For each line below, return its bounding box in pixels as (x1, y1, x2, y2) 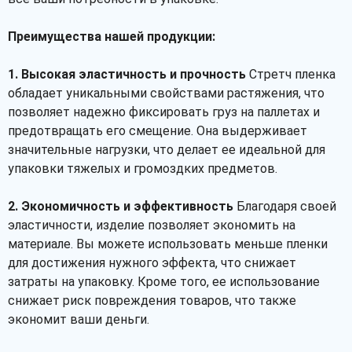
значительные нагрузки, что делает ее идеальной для (8, 142, 325, 157)
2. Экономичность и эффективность (8, 199, 233, 214)
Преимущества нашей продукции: (8, 29, 215, 44)
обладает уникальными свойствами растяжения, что (8, 86, 324, 101)
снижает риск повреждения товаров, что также (8, 293, 296, 308)
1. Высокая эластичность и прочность (8, 67, 246, 82)
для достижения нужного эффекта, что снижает (8, 255, 296, 270)
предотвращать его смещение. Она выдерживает (8, 123, 307, 138)
